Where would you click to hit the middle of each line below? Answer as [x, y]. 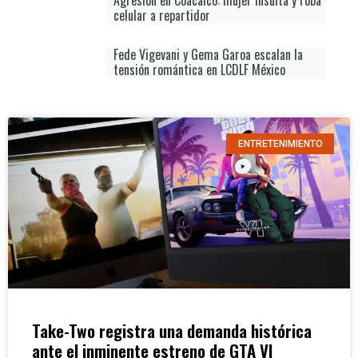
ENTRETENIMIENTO [280, 143]
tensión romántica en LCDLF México [199, 69]
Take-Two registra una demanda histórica [172, 330]
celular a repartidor [162, 15]
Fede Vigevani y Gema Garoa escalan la [208, 54]
